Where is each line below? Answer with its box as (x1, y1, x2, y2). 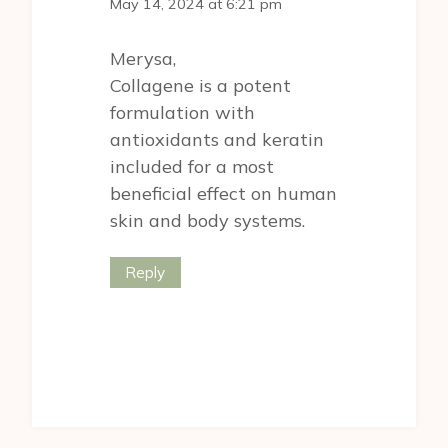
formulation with (110, 101, 255, 125)
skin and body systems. (110, 209, 305, 233)
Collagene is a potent (110, 74, 291, 98)
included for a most (110, 155, 274, 179)
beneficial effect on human (110, 182, 337, 206)
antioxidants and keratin (110, 128, 324, 152)
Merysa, (110, 47, 176, 71)
